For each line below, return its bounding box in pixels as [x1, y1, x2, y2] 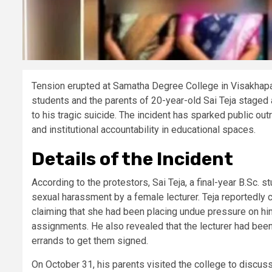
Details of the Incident [32, 148, 233, 170]
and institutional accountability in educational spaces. [32, 123, 256, 135]
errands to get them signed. [32, 234, 148, 246]
